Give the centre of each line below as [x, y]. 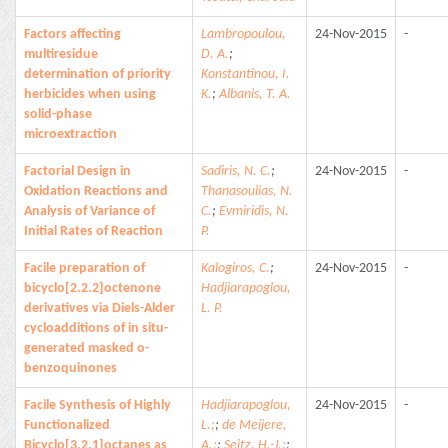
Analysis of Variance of [89, 211]
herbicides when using [90, 94]
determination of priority [97, 74]
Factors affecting [72, 34]
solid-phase [58, 114]
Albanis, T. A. [255, 94]
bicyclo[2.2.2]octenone [92, 288]
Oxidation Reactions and [96, 191]
